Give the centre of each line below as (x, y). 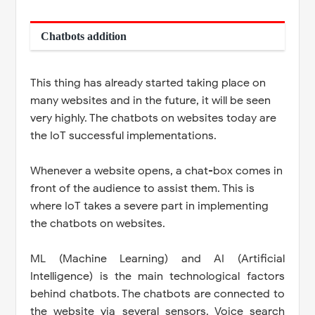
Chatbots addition (85, 36)
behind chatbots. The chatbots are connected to (157, 294)
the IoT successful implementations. (125, 135)
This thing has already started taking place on (148, 83)
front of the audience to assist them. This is (143, 188)
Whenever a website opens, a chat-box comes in (157, 171)
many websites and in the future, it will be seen (151, 100)
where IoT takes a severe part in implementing (150, 206)
